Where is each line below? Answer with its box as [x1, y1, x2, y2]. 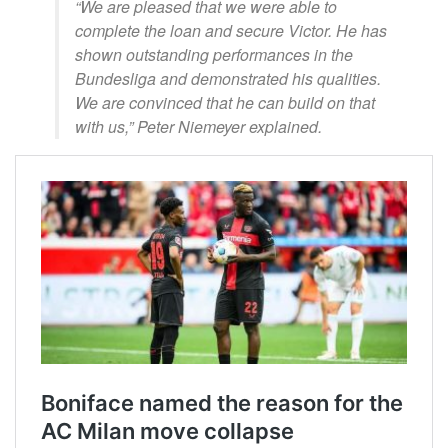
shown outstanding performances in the [75, 43, 353, 67]
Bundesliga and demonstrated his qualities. [75, 67, 381, 91]
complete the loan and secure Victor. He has [75, 19, 387, 43]
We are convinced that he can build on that [75, 91, 375, 115]
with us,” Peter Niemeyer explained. [75, 115, 322, 139]
